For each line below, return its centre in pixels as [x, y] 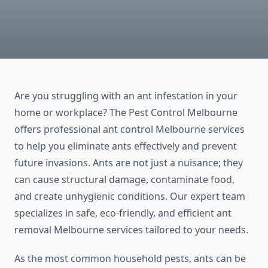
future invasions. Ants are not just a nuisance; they [129, 163]
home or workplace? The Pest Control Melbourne [126, 113]
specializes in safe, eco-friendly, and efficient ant [123, 213]
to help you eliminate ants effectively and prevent [126, 146]
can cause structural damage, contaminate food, [124, 180]
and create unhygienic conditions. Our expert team [130, 197]
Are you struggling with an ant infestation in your [126, 96]
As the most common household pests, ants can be [130, 259]
